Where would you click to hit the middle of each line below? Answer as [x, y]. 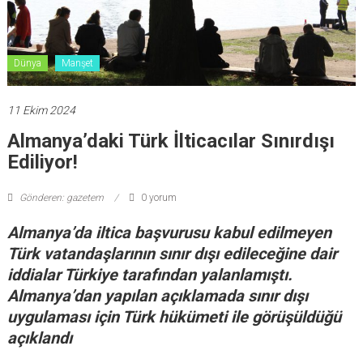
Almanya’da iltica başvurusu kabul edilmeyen [169, 232]
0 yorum [157, 197]
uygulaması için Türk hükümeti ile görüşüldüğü [174, 316]
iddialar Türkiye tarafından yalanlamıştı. [149, 274]
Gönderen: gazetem [61, 197]
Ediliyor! [42, 162]
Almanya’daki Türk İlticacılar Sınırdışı [171, 141]
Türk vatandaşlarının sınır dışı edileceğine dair [172, 253]
